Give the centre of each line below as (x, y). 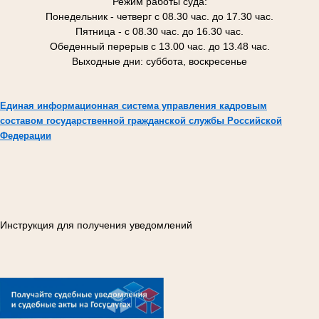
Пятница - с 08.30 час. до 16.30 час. (159, 32)
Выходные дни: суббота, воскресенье (159, 62)
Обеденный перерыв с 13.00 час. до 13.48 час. (159, 47)
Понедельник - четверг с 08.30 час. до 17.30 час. (159, 17)
